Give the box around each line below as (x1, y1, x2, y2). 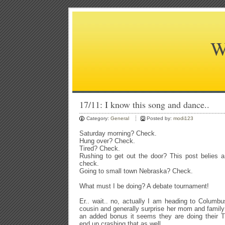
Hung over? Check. (79, 137, 135, 145)
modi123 (173, 116, 193, 121)
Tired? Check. (79, 145, 120, 152)
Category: (86, 116, 110, 121)
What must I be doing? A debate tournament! (79, 182, 209, 190)
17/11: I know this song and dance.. (79, 98, 209, 110)
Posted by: (147, 116, 173, 121)
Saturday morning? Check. (79, 130, 157, 137)
